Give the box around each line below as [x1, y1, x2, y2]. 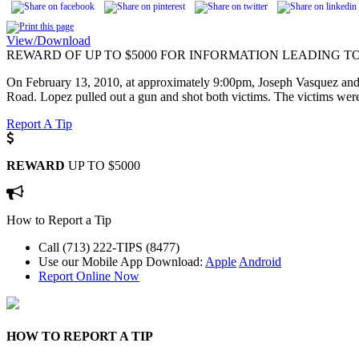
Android [239, 254, 281, 268]
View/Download [6, 33, 91, 47]
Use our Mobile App [38, 254, 146, 268]
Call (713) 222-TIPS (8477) [38, 240, 179, 254]
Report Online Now [38, 268, 139, 283]
